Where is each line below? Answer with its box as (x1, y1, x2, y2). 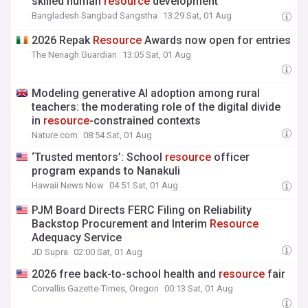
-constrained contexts (89, 114, 201, 127)
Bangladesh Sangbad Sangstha (32, 10, 158, 21)
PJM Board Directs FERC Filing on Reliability (32, 203, 252, 217)
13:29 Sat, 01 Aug (163, 10, 232, 21)
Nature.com (32, 130, 78, 140)
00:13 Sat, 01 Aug (164, 283, 234, 294)
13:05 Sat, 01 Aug (122, 49, 192, 60)
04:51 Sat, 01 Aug (109, 180, 179, 190)
